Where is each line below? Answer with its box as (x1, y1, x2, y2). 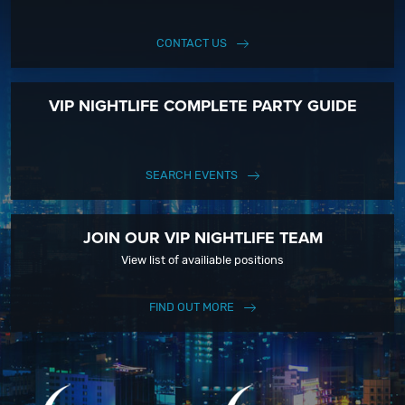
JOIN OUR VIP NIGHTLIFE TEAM (82, 226, 323, 250)
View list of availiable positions (121, 253, 284, 268)
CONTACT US (155, 36, 227, 51)
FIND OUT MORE (148, 300, 234, 315)
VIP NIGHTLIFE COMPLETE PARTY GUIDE (48, 94, 357, 118)
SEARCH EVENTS (145, 168, 238, 183)
